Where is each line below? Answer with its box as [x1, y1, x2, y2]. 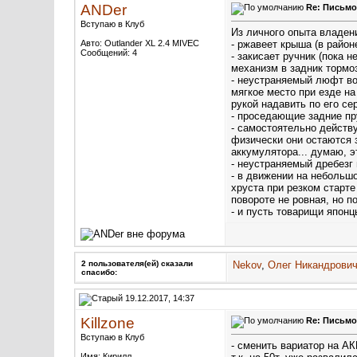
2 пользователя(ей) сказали [81, 259, 193, 268]
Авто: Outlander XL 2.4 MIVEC [80, 38, 199, 48]
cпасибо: [81, 268, 117, 277]
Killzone [80, 315, 135, 331]
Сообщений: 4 [80, 48, 137, 57]
